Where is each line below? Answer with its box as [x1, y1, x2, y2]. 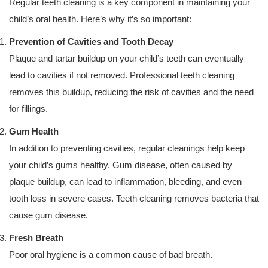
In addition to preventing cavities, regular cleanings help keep [9, 143, 245, 153]
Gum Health [9, 126, 59, 136]
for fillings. [9, 103, 48, 114]
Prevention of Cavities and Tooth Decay [9, 36, 173, 47]
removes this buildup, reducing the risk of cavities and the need [9, 87, 254, 97]
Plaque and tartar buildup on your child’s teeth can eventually [9, 53, 244, 63]
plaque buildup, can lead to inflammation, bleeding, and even [9, 176, 242, 187]
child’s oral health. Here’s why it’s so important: [9, 14, 191, 24]
